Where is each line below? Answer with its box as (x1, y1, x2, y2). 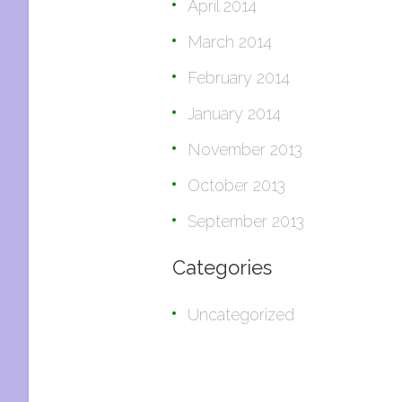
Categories (172, 256, 272, 279)
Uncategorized (188, 305, 294, 324)
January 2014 (188, 104, 281, 123)
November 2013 (188, 140, 302, 159)
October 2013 (188, 176, 285, 195)
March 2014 (188, 32, 272, 51)
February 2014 (188, 68, 290, 87)
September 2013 (188, 212, 304, 231)
